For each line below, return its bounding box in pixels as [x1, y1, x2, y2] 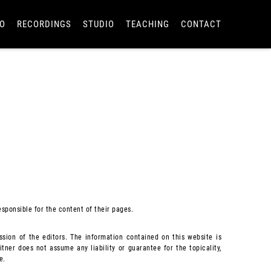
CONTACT [181, 19, 221, 30]
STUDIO [83, 19, 114, 30]
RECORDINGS [17, 19, 71, 30]
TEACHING [126, 19, 169, 30]
